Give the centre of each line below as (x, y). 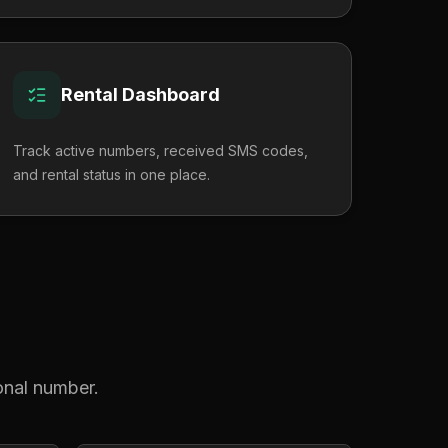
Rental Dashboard (140, 94)
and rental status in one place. (111, 174)
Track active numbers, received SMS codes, (160, 150)
